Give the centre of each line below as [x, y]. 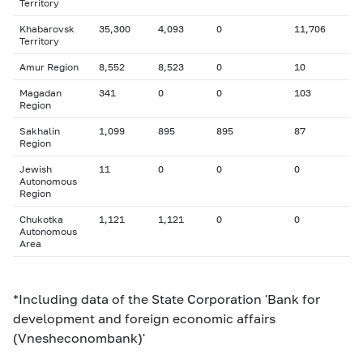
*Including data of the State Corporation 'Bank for [167, 299]
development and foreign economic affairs [144, 318]
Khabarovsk [47, 29]
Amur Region [49, 67]
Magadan [41, 93]
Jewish [36, 169]
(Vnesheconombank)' [79, 337]
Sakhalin [40, 131]
